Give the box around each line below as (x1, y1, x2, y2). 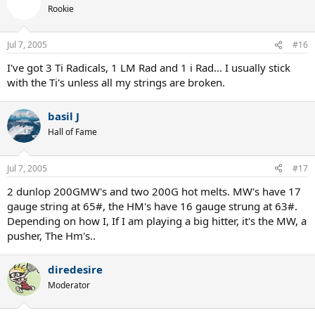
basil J (48, 109, 79, 123)
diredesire (48, 262, 103, 276)
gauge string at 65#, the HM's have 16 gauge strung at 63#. (7, 198, 297, 213)
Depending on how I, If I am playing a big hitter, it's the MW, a (7, 213, 307, 228)
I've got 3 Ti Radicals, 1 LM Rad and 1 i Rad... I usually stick (7, 60, 290, 75)
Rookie (48, 2, 74, 15)
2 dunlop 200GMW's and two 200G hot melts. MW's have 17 (7, 184, 301, 198)
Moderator (48, 278, 90, 291)
